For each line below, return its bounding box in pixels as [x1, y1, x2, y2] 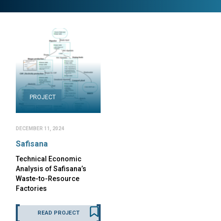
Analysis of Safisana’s [16, 165, 86, 173]
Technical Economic [16, 155, 81, 163]
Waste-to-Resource [16, 175, 79, 183]
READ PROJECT [37, 210, 79, 216]
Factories [16, 184, 47, 192]
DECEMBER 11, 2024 [16, 126, 64, 131]
